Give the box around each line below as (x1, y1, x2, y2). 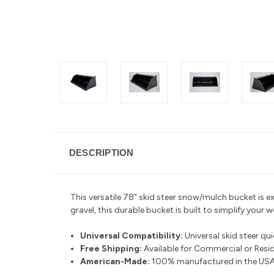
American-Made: (80, 256, 150, 267)
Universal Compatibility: (80, 231, 183, 241)
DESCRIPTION (68, 147, 134, 158)
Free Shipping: (80, 243, 143, 254)
